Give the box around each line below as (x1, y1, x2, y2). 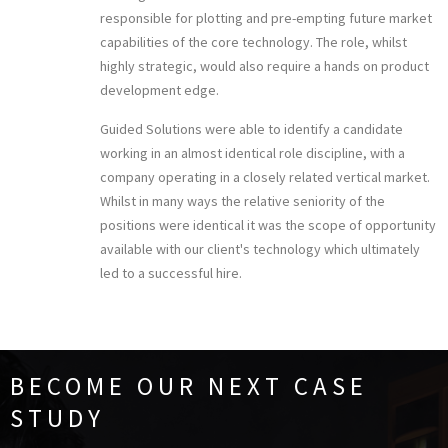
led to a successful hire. (100, 263, 242, 282)
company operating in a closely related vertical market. (100, 167, 430, 186)
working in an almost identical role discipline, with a (100, 143, 405, 162)
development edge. (100, 80, 219, 99)
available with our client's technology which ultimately (100, 239, 420, 258)
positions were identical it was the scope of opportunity (100, 215, 436, 234)
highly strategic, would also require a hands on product (100, 56, 429, 75)
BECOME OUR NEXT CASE (10, 369, 368, 402)
